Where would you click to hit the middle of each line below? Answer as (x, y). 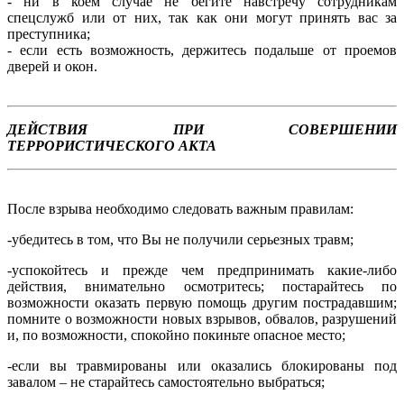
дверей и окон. (52, 67)
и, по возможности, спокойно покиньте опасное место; (176, 335)
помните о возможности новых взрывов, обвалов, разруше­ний (202, 319)
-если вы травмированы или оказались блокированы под (202, 366)
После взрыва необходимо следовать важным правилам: (180, 209)
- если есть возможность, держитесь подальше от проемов (202, 50)
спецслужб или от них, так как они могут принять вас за (202, 18)
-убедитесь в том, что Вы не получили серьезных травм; (180, 240)
